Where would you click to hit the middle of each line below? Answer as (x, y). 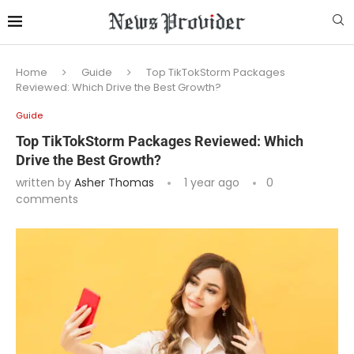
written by (45, 183)
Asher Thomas (114, 183)
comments (47, 200)
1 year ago (210, 183)
